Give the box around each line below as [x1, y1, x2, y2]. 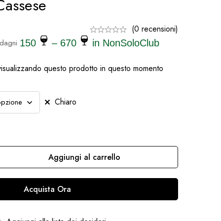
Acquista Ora [24, 184, 71, 195]
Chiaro [55, 96, 76, 108]
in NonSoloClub [89, 37, 159, 48]
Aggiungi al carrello [48, 151, 120, 163]
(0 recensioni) [132, 23, 178, 35]
